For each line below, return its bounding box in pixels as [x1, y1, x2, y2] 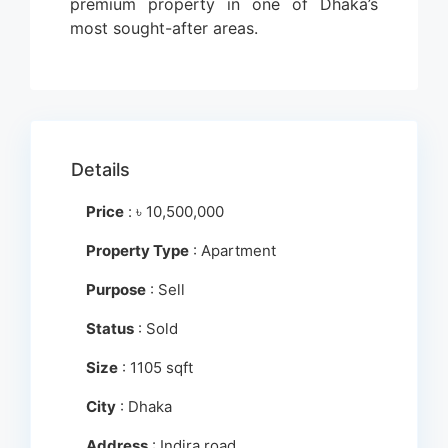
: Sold [134, 318, 178, 338]
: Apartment [189, 240, 276, 260]
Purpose [86, 279, 146, 299]
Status [86, 318, 134, 338]
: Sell [146, 279, 185, 299]
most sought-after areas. [70, 17, 258, 38]
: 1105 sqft [118, 357, 193, 377]
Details [71, 158, 130, 180]
